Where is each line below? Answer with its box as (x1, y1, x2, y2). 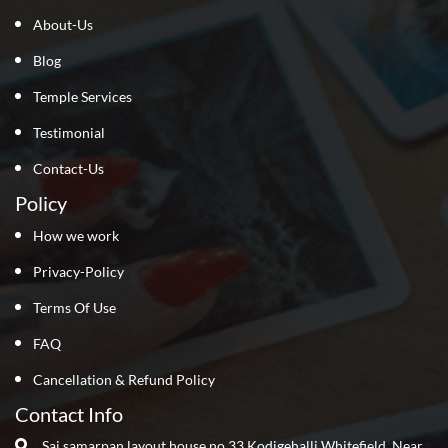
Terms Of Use (33, 298, 116, 316)
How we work (33, 226, 119, 244)
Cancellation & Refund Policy (33, 370, 215, 388)
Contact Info (15, 401, 123, 426)
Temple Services (33, 87, 132, 105)
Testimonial (33, 123, 105, 141)
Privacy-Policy (33, 262, 124, 280)
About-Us (33, 15, 93, 33)
